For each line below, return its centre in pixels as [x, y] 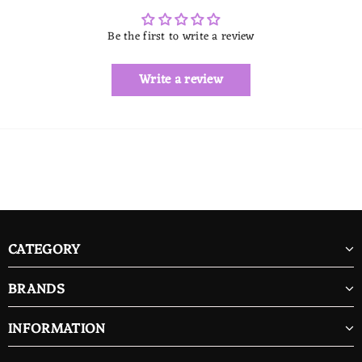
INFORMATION [57, 327]
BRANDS [36, 288]
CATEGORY [44, 248]
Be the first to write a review [181, 37]
